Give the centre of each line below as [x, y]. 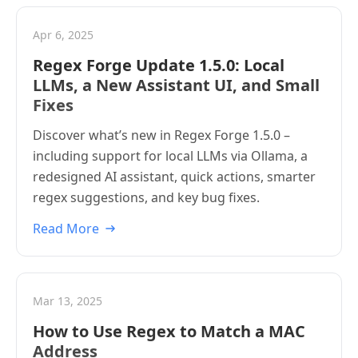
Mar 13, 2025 [68, 301]
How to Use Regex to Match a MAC [169, 331]
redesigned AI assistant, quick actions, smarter [174, 177]
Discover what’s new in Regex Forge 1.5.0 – [161, 135]
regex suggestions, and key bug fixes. [146, 197]
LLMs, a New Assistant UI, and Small [176, 85]
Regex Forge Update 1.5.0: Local [159, 65]
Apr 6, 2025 [63, 35]
